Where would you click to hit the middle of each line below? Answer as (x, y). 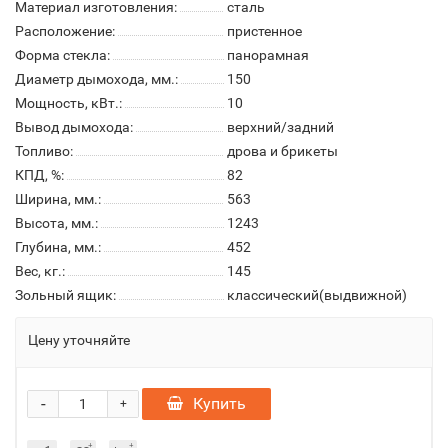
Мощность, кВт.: (68, 103)
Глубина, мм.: (58, 247)
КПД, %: (39, 175)
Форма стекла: (62, 55)
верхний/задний (280, 127)
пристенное (264, 31)
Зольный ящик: (65, 295)
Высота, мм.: (56, 223)
